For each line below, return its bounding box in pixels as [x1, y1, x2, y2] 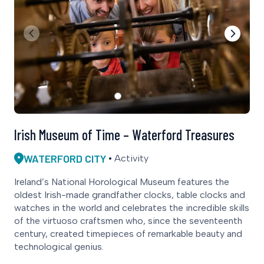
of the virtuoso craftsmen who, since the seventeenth [14, 214, 242, 226]
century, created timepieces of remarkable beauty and [14, 227, 242, 239]
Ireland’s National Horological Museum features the [14, 176, 229, 187]
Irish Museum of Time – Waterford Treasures [14, 126, 235, 143]
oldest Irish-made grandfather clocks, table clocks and [14, 189, 245, 200]
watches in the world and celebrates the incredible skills [14, 202, 249, 213]
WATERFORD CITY [24, 151, 106, 165]
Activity [114, 152, 148, 164]
